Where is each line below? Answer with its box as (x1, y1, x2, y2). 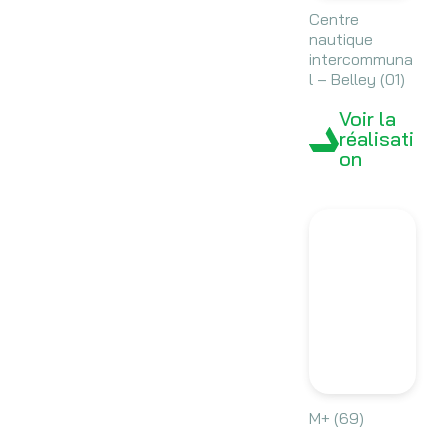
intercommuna (308, 49, 413, 70)
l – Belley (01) (308, 69, 405, 90)
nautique (308, 29, 373, 50)
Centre (308, 9, 359, 30)
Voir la (338, 106, 396, 132)
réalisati (338, 126, 414, 152)
